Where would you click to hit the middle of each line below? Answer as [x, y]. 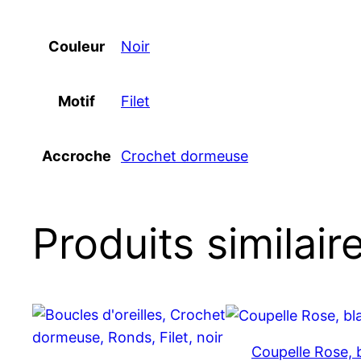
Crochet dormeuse [185, 156]
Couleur [76, 46]
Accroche [76, 156]
